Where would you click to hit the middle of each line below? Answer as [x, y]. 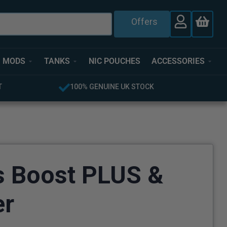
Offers [145, 21]
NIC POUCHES [115, 61]
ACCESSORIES [178, 61]
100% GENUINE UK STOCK [112, 86]
